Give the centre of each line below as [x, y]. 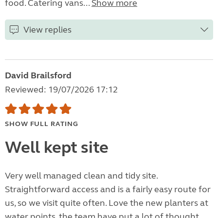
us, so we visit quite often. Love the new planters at [107, 203]
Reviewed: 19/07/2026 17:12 [61, 90]
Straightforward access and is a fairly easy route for [108, 190]
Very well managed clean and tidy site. [81, 176]
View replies [47, 30]
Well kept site [57, 148]
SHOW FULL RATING [42, 124]
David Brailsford [38, 76]
